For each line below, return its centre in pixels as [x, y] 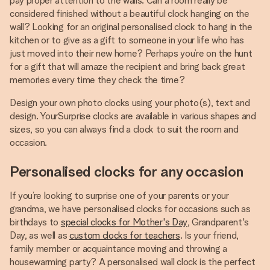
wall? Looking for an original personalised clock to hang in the [131, 27]
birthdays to [35, 222]
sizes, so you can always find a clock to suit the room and [124, 129]
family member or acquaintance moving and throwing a [118, 249]
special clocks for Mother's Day [124, 222]
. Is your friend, [209, 235]
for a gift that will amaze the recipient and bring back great [127, 67]
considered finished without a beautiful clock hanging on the [130, 14]
